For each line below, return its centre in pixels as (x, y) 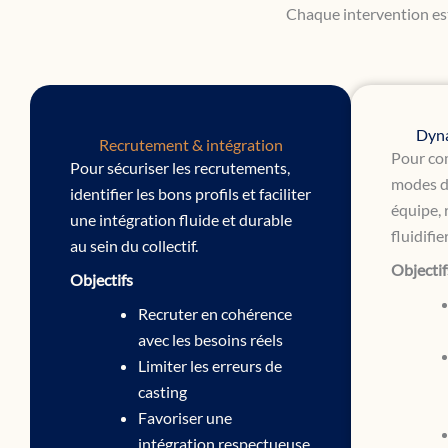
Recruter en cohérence (215, 313)
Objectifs (101, 279)
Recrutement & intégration (190, 144)
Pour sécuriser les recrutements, (180, 167)
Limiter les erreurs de (210, 365)
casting (162, 391)
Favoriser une (185, 417)
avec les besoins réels (210, 339)
